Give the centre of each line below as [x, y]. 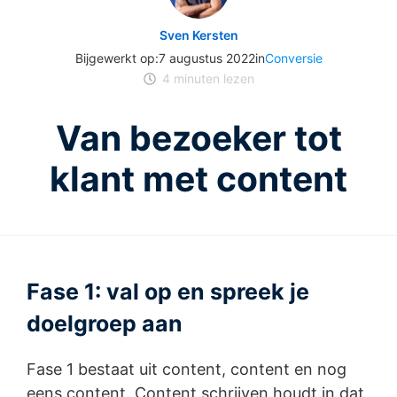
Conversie [293, 58]
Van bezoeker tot [198, 138]
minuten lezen [212, 79]
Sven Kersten [198, 35]
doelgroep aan [105, 324]
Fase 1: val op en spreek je [168, 292]
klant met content [198, 179]
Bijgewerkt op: [117, 58]
